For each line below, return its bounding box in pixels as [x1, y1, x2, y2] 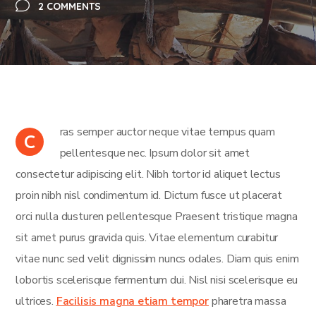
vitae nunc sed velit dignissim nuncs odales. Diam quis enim [16, 251, 299, 267]
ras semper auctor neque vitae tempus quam [59, 124, 275, 140]
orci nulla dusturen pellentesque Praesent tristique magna [16, 209, 298, 224]
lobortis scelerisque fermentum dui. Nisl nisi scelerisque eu [16, 272, 298, 288]
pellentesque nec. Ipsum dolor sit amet [59, 145, 250, 161]
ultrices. [16, 293, 56, 309]
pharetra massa [208, 293, 286, 309]
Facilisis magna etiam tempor [56, 293, 209, 309]
